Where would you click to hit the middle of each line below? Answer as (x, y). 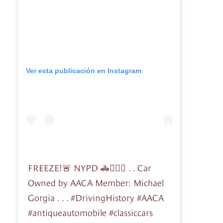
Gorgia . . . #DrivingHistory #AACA (96, 197)
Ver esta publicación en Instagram (84, 70)
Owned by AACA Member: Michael (96, 182)
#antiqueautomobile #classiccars (90, 212)
